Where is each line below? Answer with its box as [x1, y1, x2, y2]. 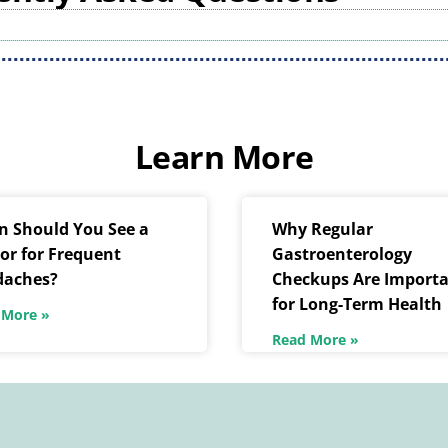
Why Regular [271, 218, 373, 241]
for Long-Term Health [271, 293, 442, 316]
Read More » [271, 330, 359, 350]
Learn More [134, 135, 314, 179]
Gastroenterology [271, 243, 412, 266]
